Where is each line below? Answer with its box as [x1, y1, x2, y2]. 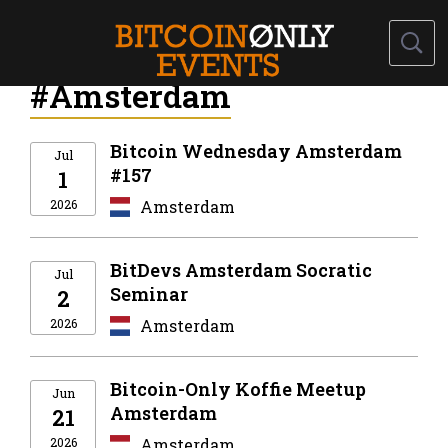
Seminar [110, 281, 188, 306]
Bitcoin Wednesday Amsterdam [110, 138, 402, 163]
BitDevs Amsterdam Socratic [110, 257, 372, 282]
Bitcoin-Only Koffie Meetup [110, 377, 366, 402]
